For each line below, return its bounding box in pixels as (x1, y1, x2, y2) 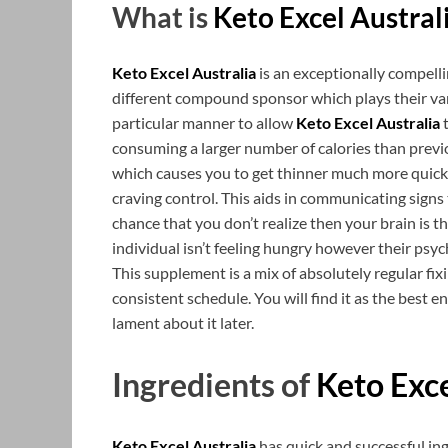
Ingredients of (112, 364, 316, 404)
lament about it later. (112, 312, 254, 332)
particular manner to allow (112, 112, 296, 132)
